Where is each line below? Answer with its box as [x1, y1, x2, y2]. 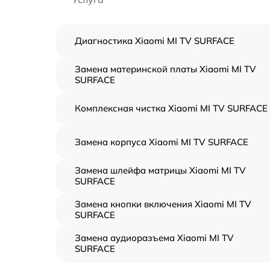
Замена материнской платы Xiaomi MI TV [75, 63, 256, 75]
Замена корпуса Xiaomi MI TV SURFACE [75, 136, 248, 148]
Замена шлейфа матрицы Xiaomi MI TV [75, 165, 246, 176]
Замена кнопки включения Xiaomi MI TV [75, 198, 251, 210]
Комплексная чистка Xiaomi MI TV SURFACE [75, 102, 268, 114]
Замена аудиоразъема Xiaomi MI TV [75, 232, 234, 243]
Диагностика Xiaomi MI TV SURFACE [75, 35, 234, 46]
